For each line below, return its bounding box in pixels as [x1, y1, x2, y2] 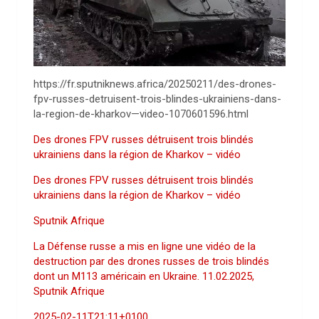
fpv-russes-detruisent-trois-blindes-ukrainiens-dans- [33, 92, 281, 105]
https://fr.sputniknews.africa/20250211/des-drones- [33, 77, 276, 90]
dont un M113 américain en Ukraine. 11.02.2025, [33, 269, 254, 283]
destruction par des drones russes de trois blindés [33, 254, 269, 268]
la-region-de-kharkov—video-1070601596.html [33, 107, 249, 120]
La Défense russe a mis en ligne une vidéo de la [33, 239, 256, 253]
